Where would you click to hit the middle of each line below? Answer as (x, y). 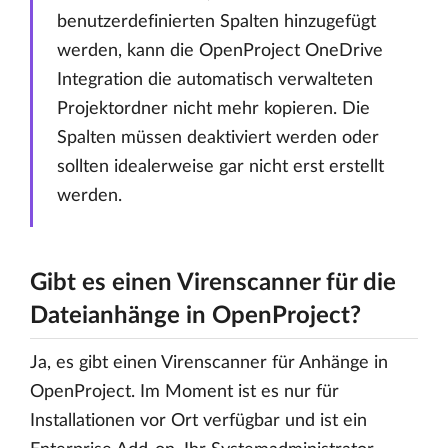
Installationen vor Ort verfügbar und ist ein (198, 421)
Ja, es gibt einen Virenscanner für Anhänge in (209, 363)
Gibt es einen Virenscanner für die (213, 283)
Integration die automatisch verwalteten (215, 80)
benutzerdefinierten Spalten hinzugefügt (216, 22)
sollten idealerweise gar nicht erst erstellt (220, 167)
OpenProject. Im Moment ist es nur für (184, 392)
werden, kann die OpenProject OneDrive (220, 51)
